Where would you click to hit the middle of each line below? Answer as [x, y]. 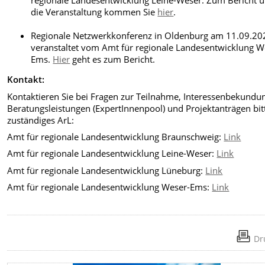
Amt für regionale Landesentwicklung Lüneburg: [106, 170]
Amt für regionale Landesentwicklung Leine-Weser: [112, 153]
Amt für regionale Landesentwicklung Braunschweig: [116, 137]
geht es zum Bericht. [113, 59]
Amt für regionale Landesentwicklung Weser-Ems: [110, 187]
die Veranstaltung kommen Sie [94, 12]
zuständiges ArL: [41, 120]
